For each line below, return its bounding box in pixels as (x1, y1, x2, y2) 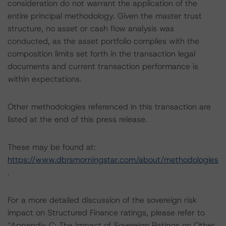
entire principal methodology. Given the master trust (8, 11, 202, 21)
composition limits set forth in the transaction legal (8, 48, 195, 59)
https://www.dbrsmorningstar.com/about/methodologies (8, 154, 218, 165)
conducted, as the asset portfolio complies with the (8, 36, 199, 46)
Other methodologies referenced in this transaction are (8, 101, 211, 112)
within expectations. (8, 74, 82, 84)
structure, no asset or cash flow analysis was (8, 23, 174, 34)
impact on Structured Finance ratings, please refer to (8, 207, 205, 218)
